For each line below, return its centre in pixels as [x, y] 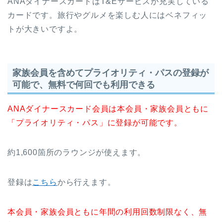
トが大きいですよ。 [45, 29]
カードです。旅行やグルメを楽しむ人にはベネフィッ [108, 15]
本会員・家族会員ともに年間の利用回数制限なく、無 [108, 212]
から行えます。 [86, 182]
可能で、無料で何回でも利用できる [84, 84]
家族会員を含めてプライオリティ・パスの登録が [111, 72]
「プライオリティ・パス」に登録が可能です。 [95, 122]
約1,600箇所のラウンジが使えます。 [77, 152]
